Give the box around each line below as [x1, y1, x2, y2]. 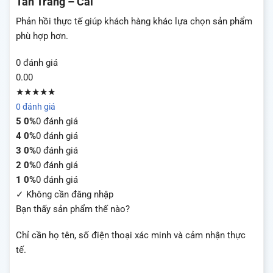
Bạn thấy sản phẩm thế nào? [16, 203, 130, 214]
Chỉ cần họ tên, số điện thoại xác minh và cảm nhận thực [16, 230, 246, 241]
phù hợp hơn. [16, 30, 68, 42]
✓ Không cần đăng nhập [16, 188, 113, 200]
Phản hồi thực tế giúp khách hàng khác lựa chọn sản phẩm [16, 16, 252, 27]
